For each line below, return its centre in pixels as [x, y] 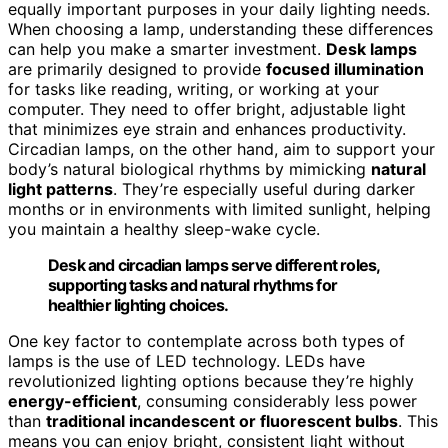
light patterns [60, 188]
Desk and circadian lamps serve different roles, [214, 264]
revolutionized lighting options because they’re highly [211, 380]
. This [418, 420]
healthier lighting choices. [138, 304]
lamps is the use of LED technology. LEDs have [186, 360]
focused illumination [345, 68]
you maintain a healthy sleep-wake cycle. [164, 228]
